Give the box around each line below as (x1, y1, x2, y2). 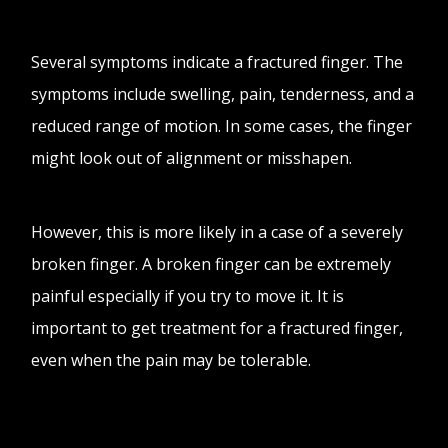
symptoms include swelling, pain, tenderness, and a (31, 82, 415, 105)
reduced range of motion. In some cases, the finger (31, 114, 413, 137)
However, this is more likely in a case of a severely (31, 220, 404, 243)
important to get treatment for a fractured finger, (31, 316, 404, 339)
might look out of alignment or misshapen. (31, 146, 357, 169)
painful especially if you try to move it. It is (31, 284, 345, 307)
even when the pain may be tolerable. (31, 348, 316, 371)
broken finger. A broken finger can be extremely (31, 252, 392, 275)
